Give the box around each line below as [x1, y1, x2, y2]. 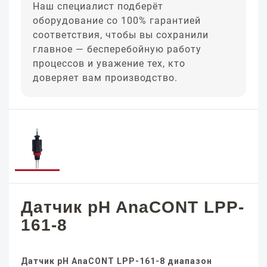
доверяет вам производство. [33, 72, 178, 83]
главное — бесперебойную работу [33, 44, 201, 55]
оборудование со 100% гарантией [33, 15, 201, 26]
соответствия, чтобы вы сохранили [33, 29, 209, 41]
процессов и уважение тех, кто [33, 58, 185, 69]
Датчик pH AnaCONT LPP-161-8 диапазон [21, 256, 212, 266]
